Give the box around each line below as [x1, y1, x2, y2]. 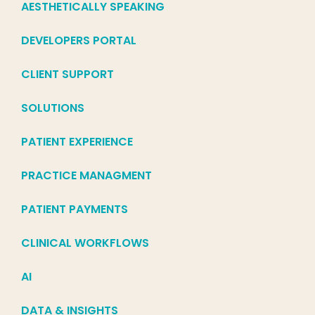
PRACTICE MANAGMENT [21, 167, 152, 184]
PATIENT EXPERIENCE [21, 134, 133, 150]
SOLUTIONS [21, 100, 84, 117]
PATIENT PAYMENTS [21, 201, 128, 218]
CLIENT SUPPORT [21, 66, 114, 83]
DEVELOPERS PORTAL [21, 32, 136, 49]
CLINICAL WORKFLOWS [21, 235, 149, 252]
